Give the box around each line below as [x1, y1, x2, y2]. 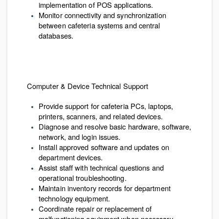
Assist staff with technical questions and [39, 162, 164, 173]
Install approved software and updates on [39, 142, 169, 152]
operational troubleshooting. [39, 173, 127, 183]
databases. [39, 30, 73, 41]
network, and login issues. [39, 131, 121, 142]
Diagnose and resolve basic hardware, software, [39, 121, 192, 131]
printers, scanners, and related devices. [39, 111, 163, 121]
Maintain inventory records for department [39, 183, 171, 193]
